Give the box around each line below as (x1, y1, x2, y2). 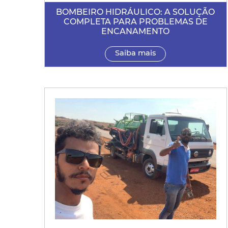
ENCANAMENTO (101, 26, 170, 37)
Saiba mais (115, 48, 156, 58)
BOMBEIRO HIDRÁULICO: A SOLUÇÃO (56, 7, 215, 17)
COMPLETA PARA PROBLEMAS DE (63, 17, 208, 27)
